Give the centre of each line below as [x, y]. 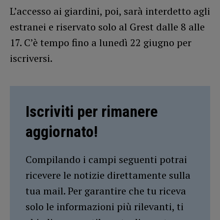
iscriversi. [31, 58]
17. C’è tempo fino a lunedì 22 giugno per [101, 42]
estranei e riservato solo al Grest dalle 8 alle [107, 27]
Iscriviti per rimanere [92, 111]
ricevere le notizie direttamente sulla [108, 175]
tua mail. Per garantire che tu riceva [106, 191]
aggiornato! [62, 131]
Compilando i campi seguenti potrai [106, 159]
